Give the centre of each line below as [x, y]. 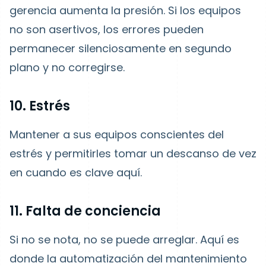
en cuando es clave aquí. [76, 172]
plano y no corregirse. [67, 67]
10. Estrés [40, 106]
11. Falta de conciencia [85, 211]
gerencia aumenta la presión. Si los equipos [125, 10]
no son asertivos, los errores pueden [107, 29]
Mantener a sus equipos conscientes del [117, 134]
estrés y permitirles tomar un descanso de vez [133, 153]
